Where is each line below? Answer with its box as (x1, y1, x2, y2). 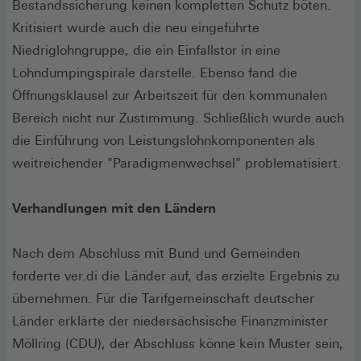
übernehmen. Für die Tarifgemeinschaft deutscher (12, 290, 314, 306)
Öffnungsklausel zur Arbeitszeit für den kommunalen (12, 87, 327, 103)
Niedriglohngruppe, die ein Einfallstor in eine (12, 42, 280, 58)
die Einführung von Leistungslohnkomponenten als (12, 132, 315, 148)
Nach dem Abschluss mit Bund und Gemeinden (12, 245, 300, 261)
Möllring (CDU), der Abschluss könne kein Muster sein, (12, 335, 343, 351)
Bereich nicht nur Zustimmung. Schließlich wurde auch (12, 110, 344, 126)
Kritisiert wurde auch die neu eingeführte (12, 19, 259, 35)
